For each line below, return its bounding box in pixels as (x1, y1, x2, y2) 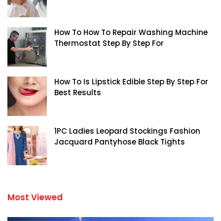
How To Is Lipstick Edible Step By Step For (54, 76, 208, 87)
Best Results (54, 87, 101, 98)
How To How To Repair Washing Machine (54, 27, 208, 37)
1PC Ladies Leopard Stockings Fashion (54, 125, 200, 136)
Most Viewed (7, 191, 63, 203)
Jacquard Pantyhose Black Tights (54, 136, 185, 147)
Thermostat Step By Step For (54, 37, 164, 48)
